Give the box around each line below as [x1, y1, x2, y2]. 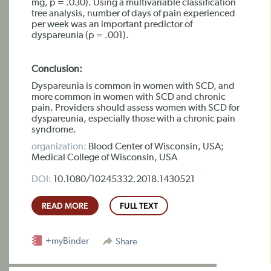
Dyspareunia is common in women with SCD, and [31, 82, 235, 91]
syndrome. [31, 125, 76, 135]
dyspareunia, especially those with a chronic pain [31, 114, 235, 124]
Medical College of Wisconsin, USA [31, 153, 177, 163]
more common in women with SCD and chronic [31, 93, 226, 102]
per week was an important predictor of [31, 20, 192, 30]
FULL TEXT [120, 201, 158, 211]
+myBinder [44, 237, 89, 246]
